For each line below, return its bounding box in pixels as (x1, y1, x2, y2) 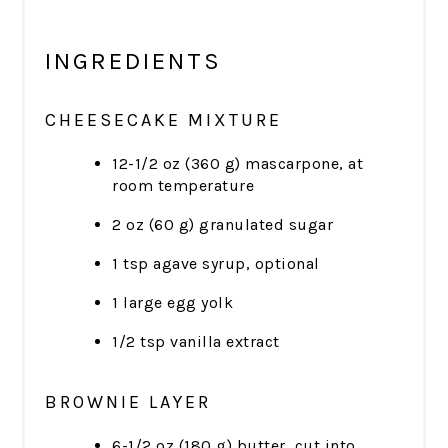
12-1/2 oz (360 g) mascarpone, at (112, 153, 364, 173)
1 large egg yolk (112, 292, 234, 312)
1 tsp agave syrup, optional (112, 253, 320, 273)
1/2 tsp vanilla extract (112, 331, 280, 351)
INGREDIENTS (45, 46, 223, 75)
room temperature (112, 175, 255, 195)
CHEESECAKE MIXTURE (45, 108, 283, 131)
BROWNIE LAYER (45, 390, 212, 413)
